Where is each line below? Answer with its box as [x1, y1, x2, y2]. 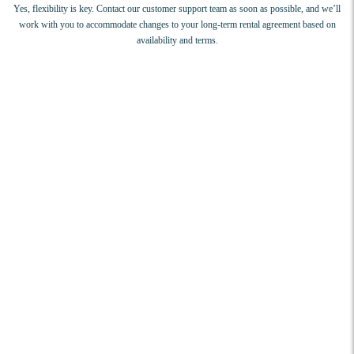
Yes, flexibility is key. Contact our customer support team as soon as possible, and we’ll [13, 3, 341, 15]
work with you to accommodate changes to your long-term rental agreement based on [18, 19, 336, 31]
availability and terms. [136, 35, 218, 47]
